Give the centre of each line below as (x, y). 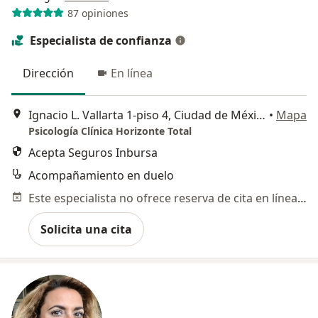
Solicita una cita (86, 230)
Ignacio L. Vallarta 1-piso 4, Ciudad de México (261, 115)
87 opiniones (98, 13)
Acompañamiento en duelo (101, 176)
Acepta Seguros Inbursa (93, 153)
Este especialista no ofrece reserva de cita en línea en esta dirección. (302, 198)
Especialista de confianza (101, 40)
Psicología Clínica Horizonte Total (110, 131)
